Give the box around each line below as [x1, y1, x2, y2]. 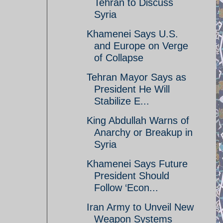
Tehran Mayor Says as [87, 72, 186, 83]
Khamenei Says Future [87, 158, 188, 169]
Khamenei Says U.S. [87, 28, 178, 39]
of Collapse [94, 52, 143, 63]
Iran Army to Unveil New [87, 202, 194, 213]
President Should [94, 170, 169, 181]
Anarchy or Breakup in [94, 127, 193, 138]
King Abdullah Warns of [87, 115, 189, 126]
